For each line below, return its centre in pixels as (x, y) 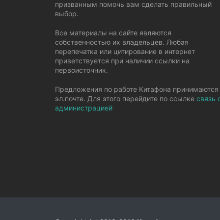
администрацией (84, 108)
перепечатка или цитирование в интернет (125, 51)
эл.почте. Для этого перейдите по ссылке (126, 98)
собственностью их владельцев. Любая (122, 42)
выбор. (67, 14)
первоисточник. (82, 70)
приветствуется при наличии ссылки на (122, 61)
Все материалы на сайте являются (113, 33)
